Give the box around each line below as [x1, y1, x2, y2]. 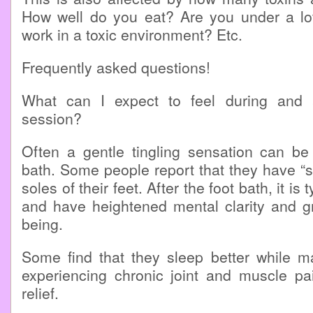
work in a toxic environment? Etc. [22, 24, 242, 45]
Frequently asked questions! [22, 57, 210, 78]
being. [22, 213, 63, 234]
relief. [22, 282, 59, 303]
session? [22, 108, 82, 129]
